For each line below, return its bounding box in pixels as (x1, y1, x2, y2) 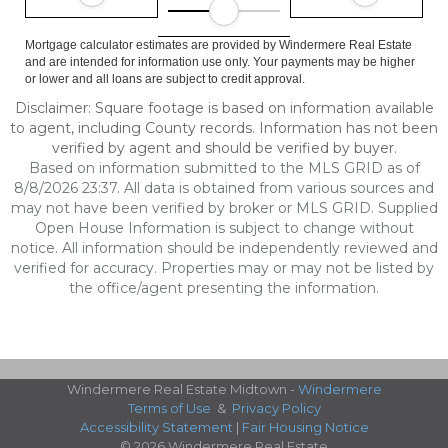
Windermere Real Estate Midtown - (66, 381, 298, 397)
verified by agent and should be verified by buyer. (51, 139, 397, 157)
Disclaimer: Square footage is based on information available (14, 99, 434, 117)
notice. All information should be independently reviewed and (10, 239, 438, 257)
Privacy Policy (231, 400, 321, 416)
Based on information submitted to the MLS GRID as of (28, 159, 420, 177)
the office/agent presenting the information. (69, 279, 379, 297)
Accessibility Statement (79, 419, 233, 435)
